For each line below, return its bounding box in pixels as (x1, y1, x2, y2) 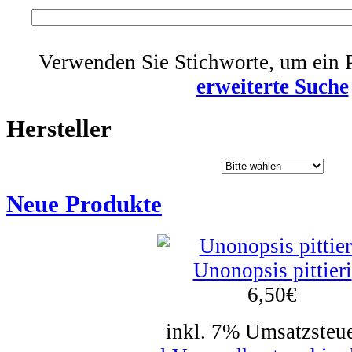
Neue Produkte (6, 190, 162, 218)
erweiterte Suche (196, 74, 349, 98)
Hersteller (6, 114, 112, 142)
